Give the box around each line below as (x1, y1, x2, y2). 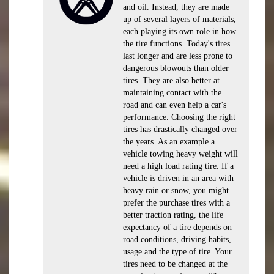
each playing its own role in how (123, 27, 236, 36)
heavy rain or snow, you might (123, 186, 229, 195)
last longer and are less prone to (123, 51, 232, 61)
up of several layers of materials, (123, 15, 236, 24)
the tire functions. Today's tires (123, 39, 230, 48)
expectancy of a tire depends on (123, 223, 232, 232)
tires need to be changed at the (123, 259, 228, 268)
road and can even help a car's (123, 100, 226, 109)
